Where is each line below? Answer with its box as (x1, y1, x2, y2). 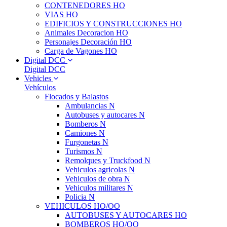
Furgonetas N (65, 138, 108, 146)
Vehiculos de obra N (65, 174, 130, 183)
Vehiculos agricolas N (65, 165, 135, 174)
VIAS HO (45, 10, 78, 19)
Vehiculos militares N (65, 183, 133, 192)
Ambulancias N (65, 101, 115, 110)
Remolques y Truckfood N (65, 156, 150, 165)
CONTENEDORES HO (45, 1, 125, 10)
